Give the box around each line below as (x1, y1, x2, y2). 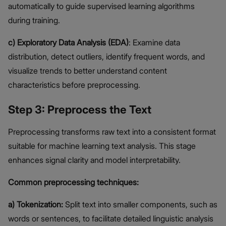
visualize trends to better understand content (8, 66, 167, 76)
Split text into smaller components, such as (63, 199, 217, 210)
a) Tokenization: (8, 199, 63, 210)
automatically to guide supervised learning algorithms (8, 1, 195, 12)
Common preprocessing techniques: (8, 177, 139, 188)
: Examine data (129, 37, 180, 48)
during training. (8, 15, 60, 26)
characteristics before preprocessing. (8, 80, 140, 90)
